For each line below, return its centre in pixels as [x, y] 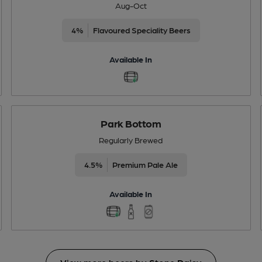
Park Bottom [131, 123]
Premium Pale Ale [145, 164]
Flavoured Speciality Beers [142, 30]
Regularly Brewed [131, 139]
